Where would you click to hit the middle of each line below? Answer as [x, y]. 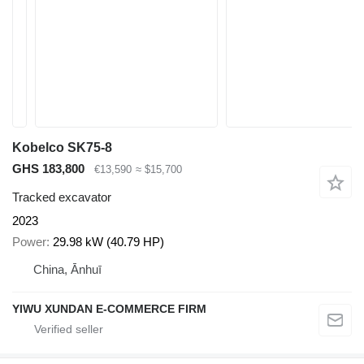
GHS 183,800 [48, 169]
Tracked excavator [62, 197]
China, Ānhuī [67, 270]
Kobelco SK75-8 [62, 147]
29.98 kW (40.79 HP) [108, 242]
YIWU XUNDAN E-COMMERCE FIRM [109, 309]
